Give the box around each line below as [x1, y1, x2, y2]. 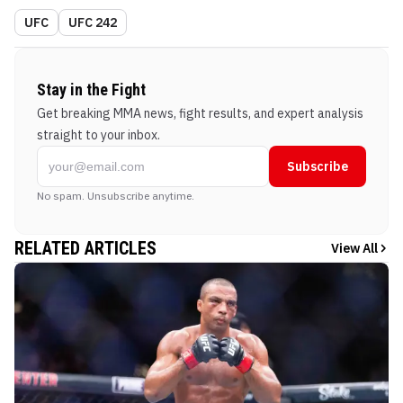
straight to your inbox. [37, 127, 160, 144]
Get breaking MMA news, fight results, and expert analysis [37, 105, 363, 122]
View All [331, 240, 378, 257]
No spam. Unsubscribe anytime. [37, 189, 194, 203]
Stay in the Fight [37, 80, 146, 100]
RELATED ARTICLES [14, 237, 157, 260]
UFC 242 [68, 14, 117, 31]
